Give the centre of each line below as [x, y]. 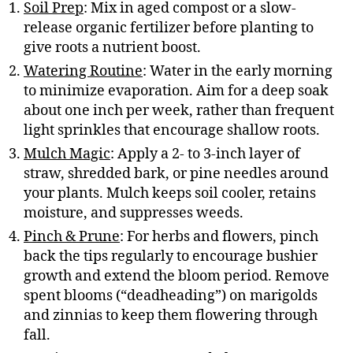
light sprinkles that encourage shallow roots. [172, 130]
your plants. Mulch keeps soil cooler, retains [170, 193]
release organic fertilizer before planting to [169, 28]
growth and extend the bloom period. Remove [176, 276]
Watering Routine [83, 71]
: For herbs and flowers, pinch [219, 236]
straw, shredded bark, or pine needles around [176, 173]
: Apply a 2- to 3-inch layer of [205, 154]
